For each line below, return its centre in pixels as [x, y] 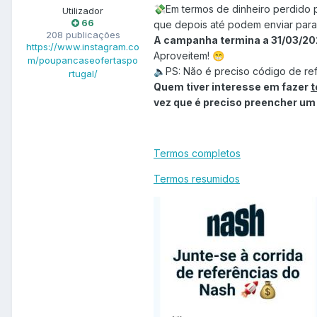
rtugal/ [83, 74]
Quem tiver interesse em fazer [232, 87]
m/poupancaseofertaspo [83, 60]
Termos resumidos [197, 179]
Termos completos [197, 154]
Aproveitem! [183, 56]
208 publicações [83, 35]
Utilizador [83, 11]
